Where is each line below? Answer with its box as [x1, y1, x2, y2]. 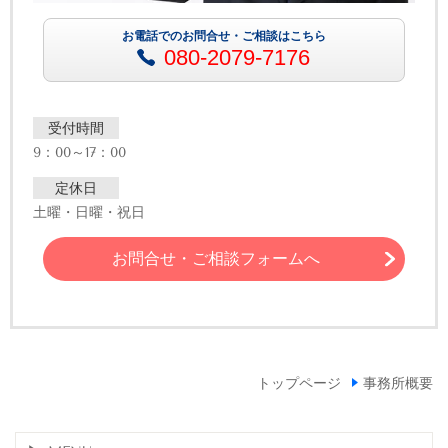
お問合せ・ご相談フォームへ [112, 248, 321, 268]
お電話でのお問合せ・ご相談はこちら [121, 28, 326, 43]
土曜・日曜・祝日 [33, 204, 145, 222]
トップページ [256, 375, 341, 393]
